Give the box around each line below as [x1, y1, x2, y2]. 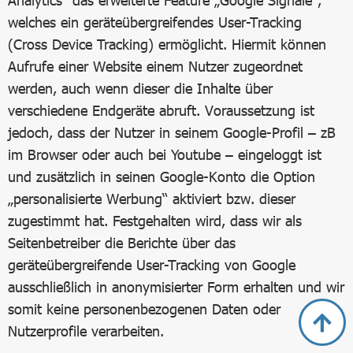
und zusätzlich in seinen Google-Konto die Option [8, 168, 315, 185]
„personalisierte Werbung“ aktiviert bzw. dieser [8, 190, 295, 207]
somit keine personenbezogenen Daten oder [8, 300, 281, 318]
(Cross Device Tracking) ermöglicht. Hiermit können [8, 35, 326, 53]
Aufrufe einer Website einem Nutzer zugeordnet [8, 58, 303, 75]
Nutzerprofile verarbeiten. [8, 322, 164, 340]
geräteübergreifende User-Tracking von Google [8, 256, 295, 273]
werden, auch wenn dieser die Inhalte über [8, 80, 273, 97]
